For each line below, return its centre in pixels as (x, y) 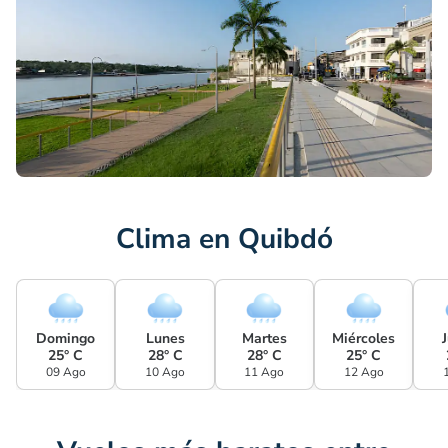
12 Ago (363, 372)
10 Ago (165, 372)
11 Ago (264, 372)
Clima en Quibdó (224, 239)
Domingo (66, 338)
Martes (264, 338)
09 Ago (65, 372)
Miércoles (364, 338)
